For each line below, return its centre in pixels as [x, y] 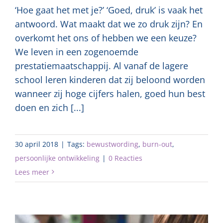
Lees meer [32, 172]
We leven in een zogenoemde [77, 52]
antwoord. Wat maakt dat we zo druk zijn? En [109, 24]
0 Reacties [125, 158]
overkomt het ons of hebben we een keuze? [106, 38]
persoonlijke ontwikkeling [57, 158]
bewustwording [112, 144]
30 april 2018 [37, 144]
